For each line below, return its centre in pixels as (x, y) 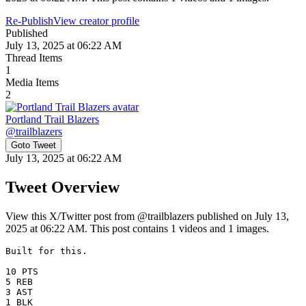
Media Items (32, 82)
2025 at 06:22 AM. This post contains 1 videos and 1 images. (137, 228)
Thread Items (34, 57)
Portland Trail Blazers (52, 119)
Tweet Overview (62, 187)
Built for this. (49, 251)
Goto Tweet (33, 145)
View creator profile (96, 20)
